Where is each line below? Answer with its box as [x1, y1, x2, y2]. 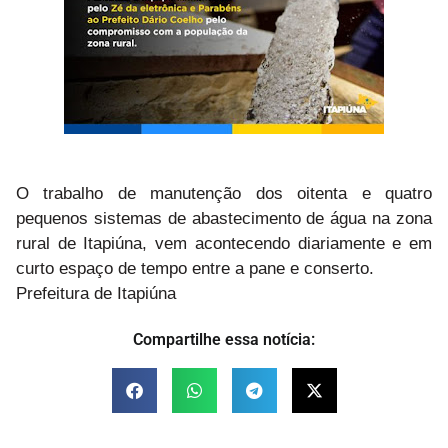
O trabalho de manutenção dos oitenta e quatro [16, 183, 432, 203]
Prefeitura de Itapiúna [16, 283, 176, 303]
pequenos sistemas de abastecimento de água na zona [16, 208, 432, 228]
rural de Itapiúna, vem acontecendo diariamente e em [16, 233, 432, 253]
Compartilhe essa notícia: [133, 329, 315, 349]
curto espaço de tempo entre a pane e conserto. [16, 258, 379, 278]
